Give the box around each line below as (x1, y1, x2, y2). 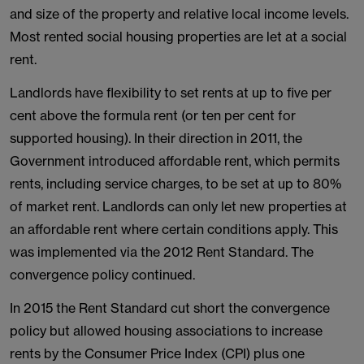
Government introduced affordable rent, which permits (10, 153, 340, 169)
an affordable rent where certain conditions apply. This (10, 221, 338, 237)
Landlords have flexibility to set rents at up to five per (10, 84, 331, 101)
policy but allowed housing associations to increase (10, 323, 323, 339)
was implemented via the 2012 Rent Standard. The (10, 244, 314, 260)
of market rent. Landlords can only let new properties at (10, 198, 347, 214)
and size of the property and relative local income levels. (10, 6, 349, 22)
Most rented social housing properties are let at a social (10, 28, 347, 45)
